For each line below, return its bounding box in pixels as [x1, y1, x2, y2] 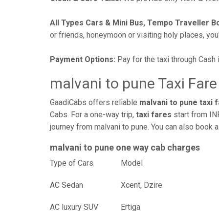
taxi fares [136, 110, 172, 119]
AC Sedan [50, 180, 83, 190]
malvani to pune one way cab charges [50, 142, 200, 153]
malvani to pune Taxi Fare [50, 75, 217, 92]
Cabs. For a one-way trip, [50, 110, 136, 119]
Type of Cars [50, 158, 121, 168]
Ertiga [121, 202, 140, 212]
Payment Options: [50, 55, 115, 64]
